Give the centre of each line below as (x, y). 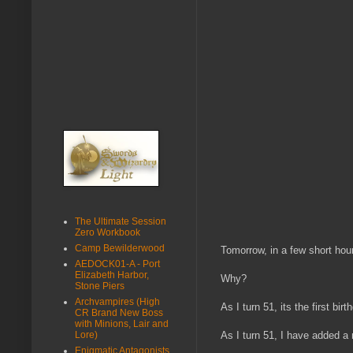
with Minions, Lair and (122, 323)
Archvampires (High (117, 301)
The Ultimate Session (121, 221)
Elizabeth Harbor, (112, 275)
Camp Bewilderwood (120, 248)
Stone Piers (100, 286)
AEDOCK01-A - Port (117, 264)
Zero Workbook (108, 232)
